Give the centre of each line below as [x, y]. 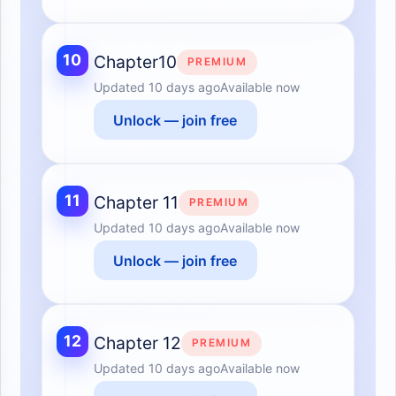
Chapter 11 [136, 203]
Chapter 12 [137, 343]
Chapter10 [135, 62]
